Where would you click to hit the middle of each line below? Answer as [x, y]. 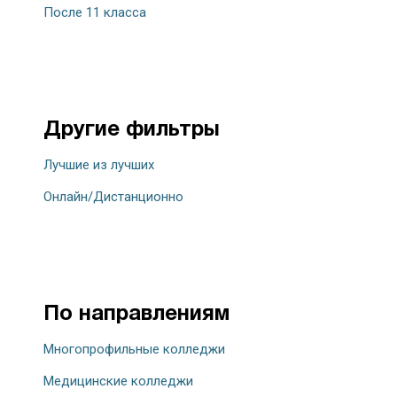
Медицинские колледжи [118, 381]
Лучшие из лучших [99, 165]
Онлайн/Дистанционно [113, 197]
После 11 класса [95, 13]
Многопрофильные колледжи [134, 350]
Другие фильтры [132, 131]
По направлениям [136, 315]
